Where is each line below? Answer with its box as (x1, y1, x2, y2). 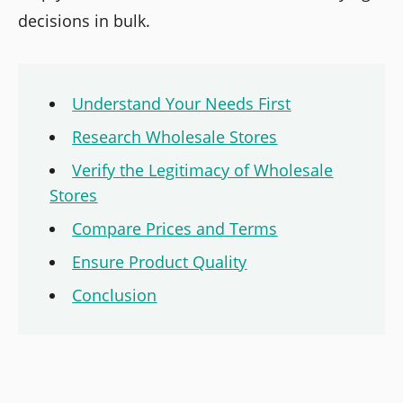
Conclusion (72, 284, 157, 307)
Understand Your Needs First (72, 93, 291, 115)
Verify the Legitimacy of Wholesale (72, 159, 334, 182)
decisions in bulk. (18, 10, 150, 32)
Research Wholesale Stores (72, 126, 278, 148)
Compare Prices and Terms (72, 218, 278, 240)
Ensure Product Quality (72, 251, 247, 273)
